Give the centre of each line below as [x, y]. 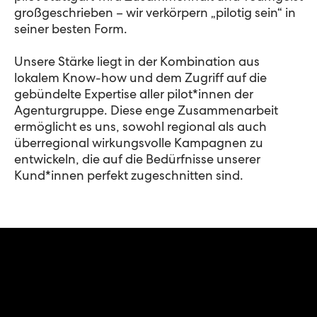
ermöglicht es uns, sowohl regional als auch [140, 128]
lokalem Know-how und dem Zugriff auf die [140, 79]
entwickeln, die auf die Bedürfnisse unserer [137, 161]
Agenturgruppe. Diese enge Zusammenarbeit [146, 112]
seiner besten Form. [71, 30]
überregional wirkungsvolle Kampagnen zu [139, 144]
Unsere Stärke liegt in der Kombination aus [137, 63]
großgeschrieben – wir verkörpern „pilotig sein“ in [155, 14]
